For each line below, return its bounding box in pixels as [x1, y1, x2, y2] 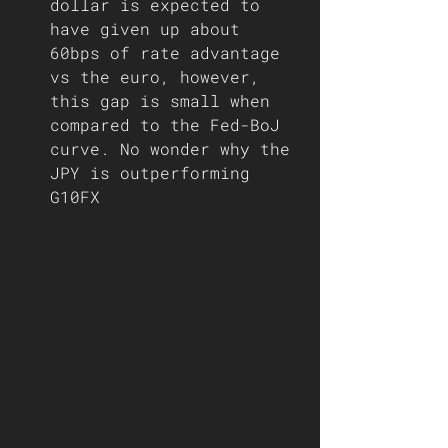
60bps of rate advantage [50, 42, 290, 63]
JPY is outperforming [50, 162, 260, 183]
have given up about [50, 18, 250, 39]
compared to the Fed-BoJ [50, 114, 290, 135]
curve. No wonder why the [50, 138, 300, 159]
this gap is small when [50, 90, 280, 111]
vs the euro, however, [50, 66, 270, 87]
